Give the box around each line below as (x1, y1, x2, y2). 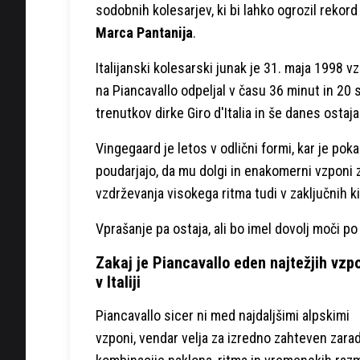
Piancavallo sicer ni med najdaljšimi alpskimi (96, 306, 350, 324)
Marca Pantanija (96, 23, 193, 41)
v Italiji (96, 272, 141, 292)
